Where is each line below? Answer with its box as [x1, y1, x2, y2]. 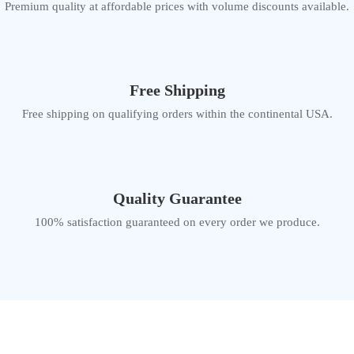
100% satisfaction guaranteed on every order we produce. [34, 215, 320, 228]
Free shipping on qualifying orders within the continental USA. [21, 107, 333, 121]
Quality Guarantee [112, 189, 242, 207]
